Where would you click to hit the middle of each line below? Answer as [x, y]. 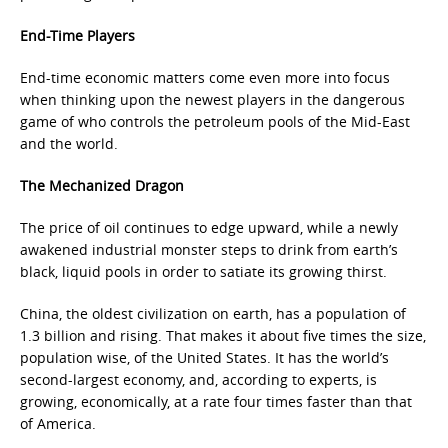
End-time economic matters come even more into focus [205, 77]
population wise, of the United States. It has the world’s [204, 357]
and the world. [69, 143]
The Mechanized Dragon [102, 185]
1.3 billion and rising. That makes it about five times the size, [223, 335]
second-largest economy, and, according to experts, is [198, 379]
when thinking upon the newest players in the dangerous [212, 99]
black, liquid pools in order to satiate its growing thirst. [203, 271]
